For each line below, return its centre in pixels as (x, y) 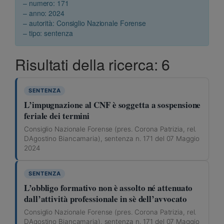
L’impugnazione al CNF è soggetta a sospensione (112, 104)
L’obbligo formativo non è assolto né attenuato (108, 187)
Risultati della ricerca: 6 (93, 64)
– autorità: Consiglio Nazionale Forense (85, 23)
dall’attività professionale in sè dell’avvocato (106, 198)
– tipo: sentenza (48, 33)
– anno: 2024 (44, 13)
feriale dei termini (57, 115)
